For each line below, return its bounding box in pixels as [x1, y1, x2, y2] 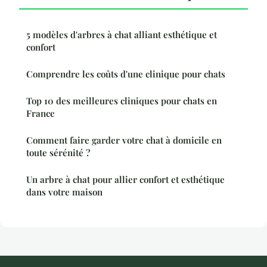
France [26, 107, 55, 119]
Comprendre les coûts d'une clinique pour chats [26, 67, 225, 80]
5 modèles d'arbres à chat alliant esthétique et [26, 28, 217, 41]
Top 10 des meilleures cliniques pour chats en [26, 94, 217, 107]
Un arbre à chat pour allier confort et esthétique [26, 173, 225, 185]
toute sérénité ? [26, 146, 90, 159]
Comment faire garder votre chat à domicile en [26, 133, 222, 146]
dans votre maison [26, 185, 103, 198]
